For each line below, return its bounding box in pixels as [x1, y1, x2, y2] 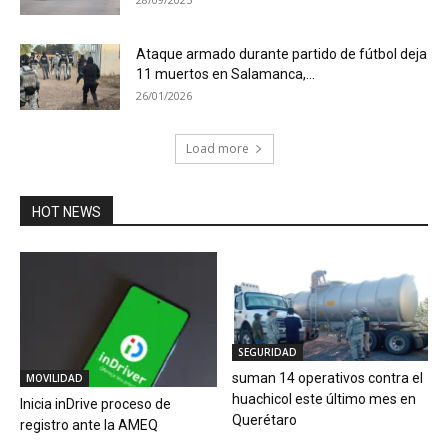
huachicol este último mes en [231, 390, 416, 407]
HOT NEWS [32, 204, 101, 221]
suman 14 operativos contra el [231, 369, 423, 386]
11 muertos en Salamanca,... [136, 66, 315, 83]
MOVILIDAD [26, 371, 83, 386]
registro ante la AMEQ [20, 417, 158, 434]
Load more [185, 140, 249, 158]
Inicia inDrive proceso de [20, 396, 171, 413]
